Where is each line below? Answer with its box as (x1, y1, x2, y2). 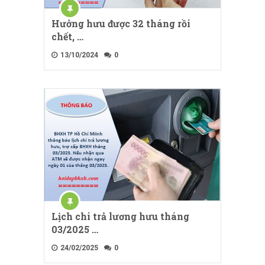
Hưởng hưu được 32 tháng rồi (51, 17, 190, 30)
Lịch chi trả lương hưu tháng (51, 210, 189, 223)
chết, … (51, 30, 83, 43)
